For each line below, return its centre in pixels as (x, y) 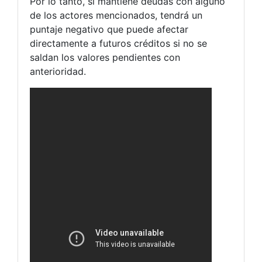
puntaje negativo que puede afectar (109, 29)
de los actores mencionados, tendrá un (116, 15)
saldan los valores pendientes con (105, 57)
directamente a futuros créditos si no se (118, 43)
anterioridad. (58, 71)
